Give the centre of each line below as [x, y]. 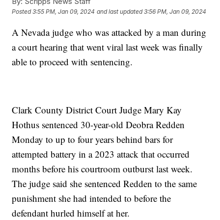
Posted [22, 12]
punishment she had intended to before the [92, 198]
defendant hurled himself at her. [71, 213]
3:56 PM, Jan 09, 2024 [175, 12]
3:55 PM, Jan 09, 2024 [64, 12]
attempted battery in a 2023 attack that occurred [101, 154]
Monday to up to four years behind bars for [93, 139]
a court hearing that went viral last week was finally [108, 47]
